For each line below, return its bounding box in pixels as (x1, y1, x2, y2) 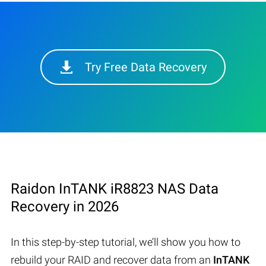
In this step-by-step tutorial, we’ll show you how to (11, 235, 240, 248)
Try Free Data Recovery (85, 59, 207, 74)
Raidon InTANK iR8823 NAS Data (11, 180, 218, 197)
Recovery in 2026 (11, 198, 119, 215)
